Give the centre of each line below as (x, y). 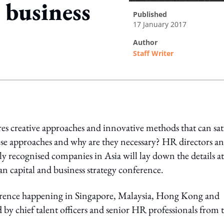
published (152, 14)
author (148, 42)
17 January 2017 (160, 24)
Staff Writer (153, 53)
